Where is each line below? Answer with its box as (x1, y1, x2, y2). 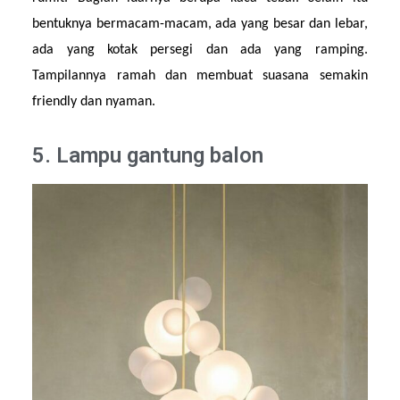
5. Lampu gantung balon (32, 142, 264, 168)
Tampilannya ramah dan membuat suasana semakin (32, 69, 368, 84)
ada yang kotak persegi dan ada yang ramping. (32, 43, 368, 58)
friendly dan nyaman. (32, 95, 156, 110)
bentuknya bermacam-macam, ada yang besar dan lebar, (32, 17, 368, 32)
